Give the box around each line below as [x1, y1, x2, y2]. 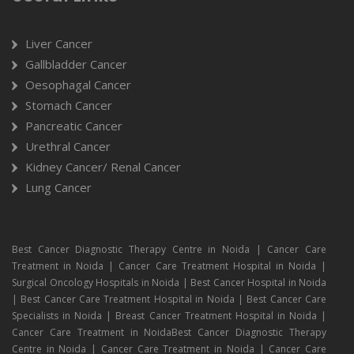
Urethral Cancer [25, 137, 111, 154]
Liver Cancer [25, 35, 92, 51]
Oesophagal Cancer [25, 76, 131, 92]
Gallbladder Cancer [25, 55, 127, 72]
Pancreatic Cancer [25, 117, 122, 134]
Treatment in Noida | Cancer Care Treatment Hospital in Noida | [12, 258, 326, 273]
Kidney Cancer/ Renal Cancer [25, 158, 181, 175]
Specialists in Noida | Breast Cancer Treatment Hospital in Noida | [12, 308, 326, 322]
